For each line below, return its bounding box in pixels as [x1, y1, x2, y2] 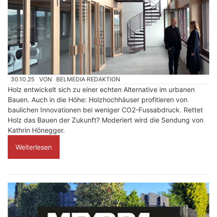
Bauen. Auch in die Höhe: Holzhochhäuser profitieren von [8, 95, 187, 104]
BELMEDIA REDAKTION [56, 75, 121, 83]
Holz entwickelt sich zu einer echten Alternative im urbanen [8, 85, 195, 93]
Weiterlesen [15, 142, 52, 151]
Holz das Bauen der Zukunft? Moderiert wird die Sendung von [8, 115, 203, 124]
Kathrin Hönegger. [8, 125, 65, 134]
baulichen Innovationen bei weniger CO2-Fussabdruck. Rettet [8, 105, 203, 114]
